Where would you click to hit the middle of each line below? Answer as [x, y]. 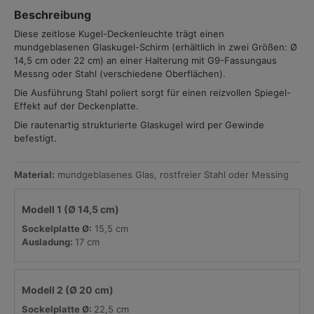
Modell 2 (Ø [49, 290]
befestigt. [35, 138]
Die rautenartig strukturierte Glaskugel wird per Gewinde [139, 125]
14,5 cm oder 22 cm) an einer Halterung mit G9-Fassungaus [145, 60]
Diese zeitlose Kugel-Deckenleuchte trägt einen [119, 34]
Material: [34, 175]
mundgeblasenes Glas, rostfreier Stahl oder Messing [172, 175]
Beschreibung [53, 15]
